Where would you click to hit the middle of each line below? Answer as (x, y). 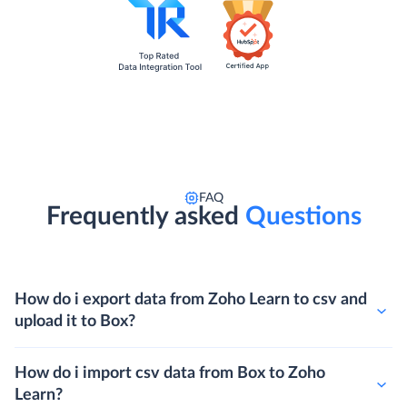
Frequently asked (142, 217)
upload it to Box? (75, 322)
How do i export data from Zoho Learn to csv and (191, 300)
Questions (300, 217)
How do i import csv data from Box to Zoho (170, 374)
